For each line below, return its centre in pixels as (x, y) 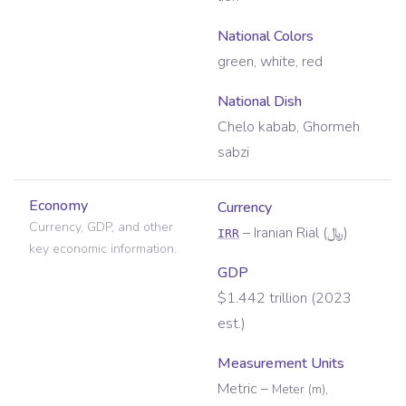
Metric (237, 389)
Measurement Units (281, 364)
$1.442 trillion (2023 (285, 299)
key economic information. (103, 249)
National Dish (260, 102)
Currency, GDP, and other (101, 227)
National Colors (266, 37)
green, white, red (270, 62)
